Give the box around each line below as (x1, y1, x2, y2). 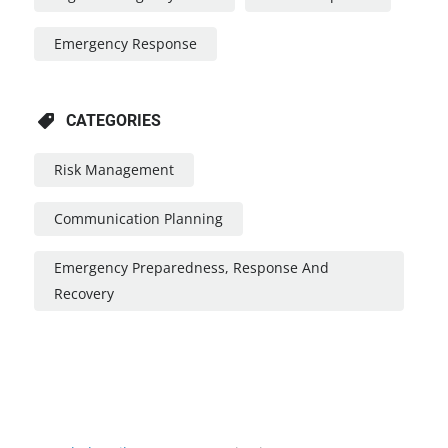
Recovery (53, 283, 114, 303)
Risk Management (53, 159, 174, 179)
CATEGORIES (65, 110, 161, 130)
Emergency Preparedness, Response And (53, 257, 329, 277)
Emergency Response (53, 33, 197, 53)
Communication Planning (53, 208, 223, 228)
